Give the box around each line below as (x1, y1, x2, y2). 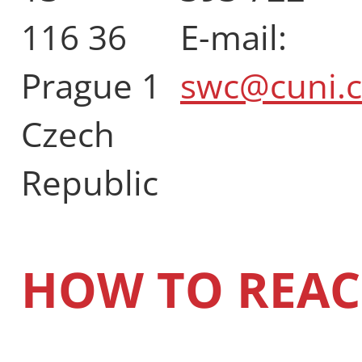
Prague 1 (21, 61, 161, 108)
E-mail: (180, 13, 287, 60)
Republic (21, 158, 158, 205)
